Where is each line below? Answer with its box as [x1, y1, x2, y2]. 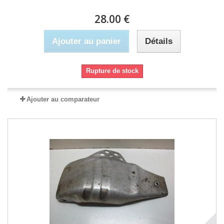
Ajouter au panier [51, 36, 121, 46]
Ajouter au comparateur [26, 95, 99, 103]
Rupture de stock [85, 67, 138, 74]
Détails [144, 36, 172, 46]
